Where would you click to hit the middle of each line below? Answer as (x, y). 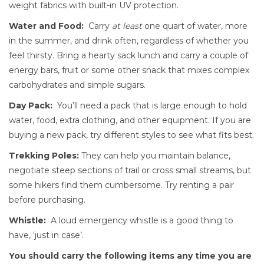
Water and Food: (46, 26)
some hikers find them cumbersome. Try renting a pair (121, 185)
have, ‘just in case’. (46, 235)
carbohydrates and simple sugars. (77, 85)
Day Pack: (31, 105)
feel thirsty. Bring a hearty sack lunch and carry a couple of (128, 55)
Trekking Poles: (45, 156)
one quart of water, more (195, 26)
